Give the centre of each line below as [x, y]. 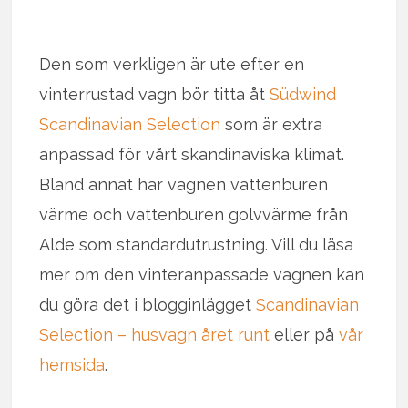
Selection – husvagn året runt [155, 335]
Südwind [303, 95]
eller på [305, 335]
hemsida [72, 365]
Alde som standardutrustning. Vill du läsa [197, 245]
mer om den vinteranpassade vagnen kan [202, 275]
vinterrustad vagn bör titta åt [155, 95]
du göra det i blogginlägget [148, 305]
